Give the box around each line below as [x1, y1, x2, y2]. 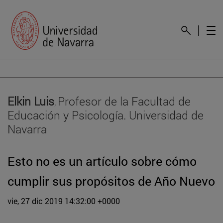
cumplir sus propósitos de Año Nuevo [7, 172, 215, 189]
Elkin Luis [7, 93, 54, 109]
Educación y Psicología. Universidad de [7, 107, 204, 122]
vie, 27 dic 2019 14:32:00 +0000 [7, 195, 120, 206]
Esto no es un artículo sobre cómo [7, 152, 197, 169]
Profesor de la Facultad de [58, 93, 191, 109]
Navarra [7, 120, 47, 136]
